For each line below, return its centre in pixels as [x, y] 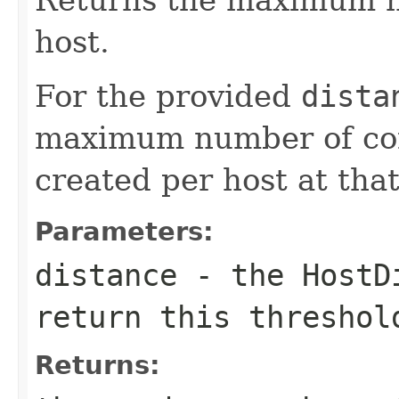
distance [106, 275]
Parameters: [124, 231]
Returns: [98, 365]
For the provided [168, 96]
